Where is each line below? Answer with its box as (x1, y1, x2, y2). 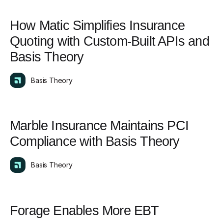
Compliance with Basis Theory (10, 134, 180, 149)
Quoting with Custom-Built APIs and (10, 33, 209, 49)
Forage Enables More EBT (10, 202, 159, 218)
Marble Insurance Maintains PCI (10, 118, 189, 134)
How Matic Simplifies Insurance (10, 17, 185, 33)
